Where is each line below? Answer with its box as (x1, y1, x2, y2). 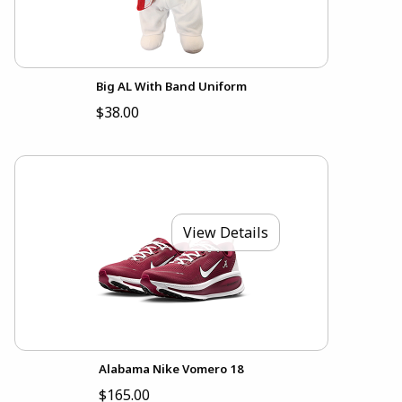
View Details (183, 223, 268, 243)
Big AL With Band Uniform (96, 77, 247, 94)
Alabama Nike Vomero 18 (99, 360, 244, 377)
